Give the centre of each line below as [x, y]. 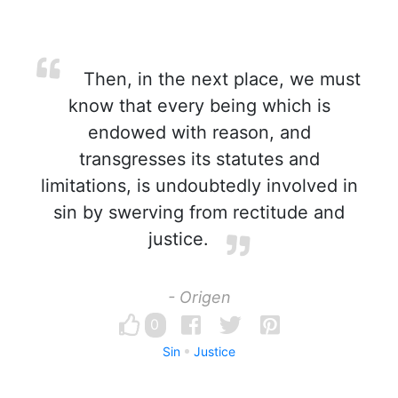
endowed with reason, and [199, 132]
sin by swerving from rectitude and [199, 212]
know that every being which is [199, 106]
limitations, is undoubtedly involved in [199, 186]
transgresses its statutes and [199, 159]
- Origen [199, 297]
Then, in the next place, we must [219, 79]
